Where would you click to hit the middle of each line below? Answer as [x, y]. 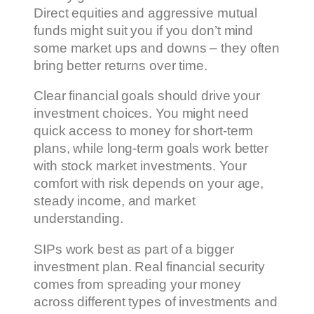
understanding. [78, 219]
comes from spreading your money [137, 284]
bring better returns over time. [121, 65]
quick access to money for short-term [144, 131]
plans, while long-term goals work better [151, 149]
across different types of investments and [156, 301]
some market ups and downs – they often [157, 48]
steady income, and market [115, 201]
